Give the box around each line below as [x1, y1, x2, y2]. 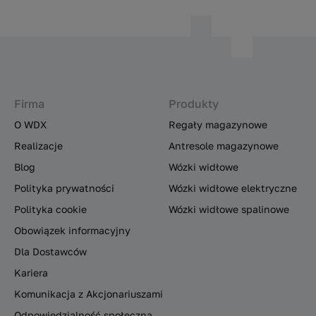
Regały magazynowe [168, 118, 267, 130]
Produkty [168, 96, 219, 111]
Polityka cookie [14, 202, 87, 215]
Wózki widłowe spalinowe [168, 202, 289, 215]
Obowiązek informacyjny [14, 224, 130, 236]
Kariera [14, 266, 48, 279]
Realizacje [14, 139, 63, 152]
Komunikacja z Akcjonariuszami [14, 287, 163, 300]
